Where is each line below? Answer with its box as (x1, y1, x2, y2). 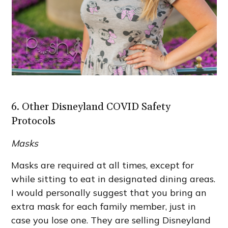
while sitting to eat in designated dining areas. (11, 173, 216, 185)
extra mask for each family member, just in (11, 201, 196, 213)
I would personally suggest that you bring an (11, 187, 207, 199)
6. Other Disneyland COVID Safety (11, 100, 171, 114)
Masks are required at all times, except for (11, 159, 194, 172)
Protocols (11, 115, 56, 128)
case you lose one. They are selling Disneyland (11, 214, 211, 226)
